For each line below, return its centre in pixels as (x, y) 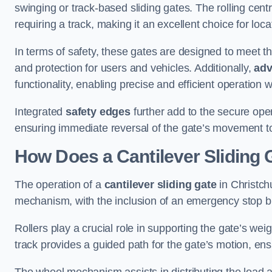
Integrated (40, 112)
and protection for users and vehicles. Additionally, (134, 68)
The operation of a (59, 185)
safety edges (98, 112)
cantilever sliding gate (160, 185)
